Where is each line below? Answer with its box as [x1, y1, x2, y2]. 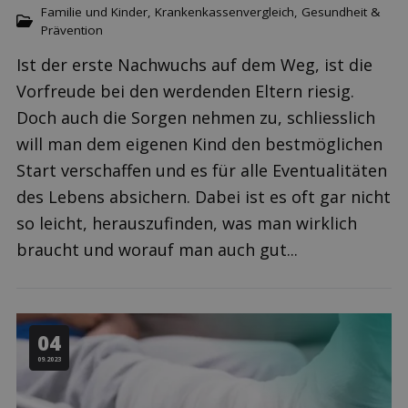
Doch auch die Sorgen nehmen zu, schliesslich [16, 106, 375, 128]
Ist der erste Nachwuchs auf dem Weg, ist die [16, 53, 372, 76]
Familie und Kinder [41, 4, 148, 20]
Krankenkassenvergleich [155, 4, 294, 20]
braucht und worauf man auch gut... [16, 238, 298, 260]
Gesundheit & [301, 4, 380, 20]
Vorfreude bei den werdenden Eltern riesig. [16, 79, 354, 102]
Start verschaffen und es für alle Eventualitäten [16, 158, 387, 181]
